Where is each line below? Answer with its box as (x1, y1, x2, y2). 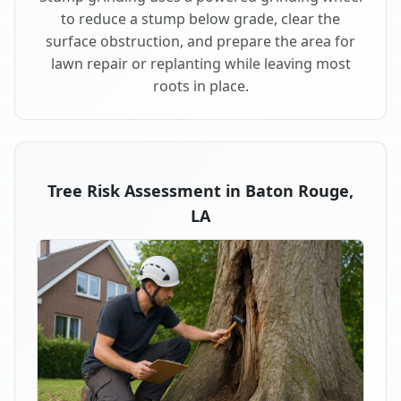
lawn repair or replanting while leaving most (50, 53, 351, 73)
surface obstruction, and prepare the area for (46, 30, 355, 51)
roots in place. (152, 75, 249, 96)
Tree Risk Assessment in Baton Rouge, (47, 179, 354, 201)
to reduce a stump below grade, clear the (61, 8, 340, 29)
